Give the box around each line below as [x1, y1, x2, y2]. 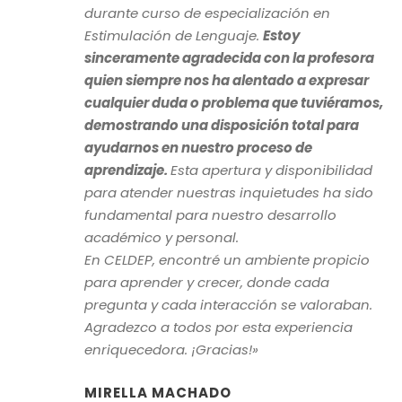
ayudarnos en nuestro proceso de [84, 138, 312, 158]
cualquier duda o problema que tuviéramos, [84, 93, 383, 113]
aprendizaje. [84, 161, 168, 180]
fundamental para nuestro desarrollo [84, 205, 336, 225]
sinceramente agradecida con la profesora [84, 48, 374, 68]
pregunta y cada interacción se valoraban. [84, 295, 372, 315]
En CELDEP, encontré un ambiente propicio [84, 250, 370, 270]
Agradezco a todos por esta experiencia [84, 318, 353, 337]
